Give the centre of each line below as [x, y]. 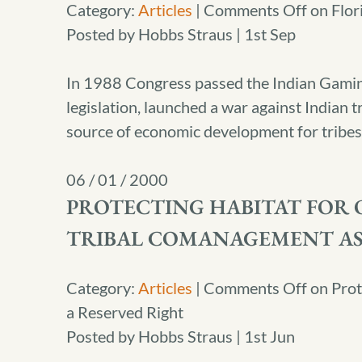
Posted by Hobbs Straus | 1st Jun [181, 336]
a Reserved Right [125, 312]
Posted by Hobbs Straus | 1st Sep [181, 34]
